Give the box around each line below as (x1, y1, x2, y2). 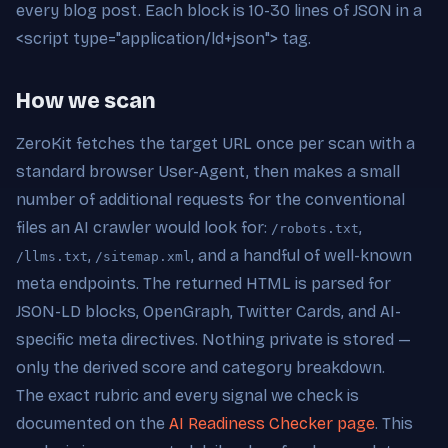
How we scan (16, 87, 156, 114)
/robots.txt (271, 220, 359, 236)
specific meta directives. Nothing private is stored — (16, 329, 411, 349)
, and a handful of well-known (191, 245, 412, 265)
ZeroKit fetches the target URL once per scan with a (16, 133, 415, 153)
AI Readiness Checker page (169, 413, 375, 433)
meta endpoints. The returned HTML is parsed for (16, 273, 391, 293)
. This (375, 413, 413, 433)
